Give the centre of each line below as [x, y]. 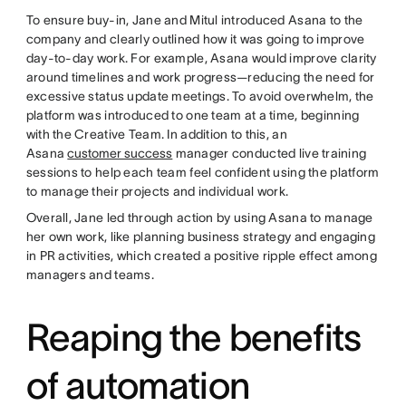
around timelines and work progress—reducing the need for [200, 77]
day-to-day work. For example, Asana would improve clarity [201, 58]
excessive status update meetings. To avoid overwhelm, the [200, 97]
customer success [120, 154]
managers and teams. [90, 275]
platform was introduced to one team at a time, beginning [193, 116]
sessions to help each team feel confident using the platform [203, 173]
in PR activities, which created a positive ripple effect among [202, 256]
